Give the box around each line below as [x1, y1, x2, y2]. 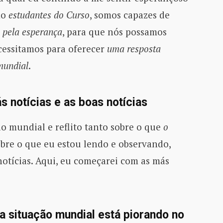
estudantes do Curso [8, 8, 90, 21]
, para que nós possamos [62, 25, 167, 38]
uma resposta [107, 42, 161, 55]
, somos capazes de [89, 8, 170, 21]
